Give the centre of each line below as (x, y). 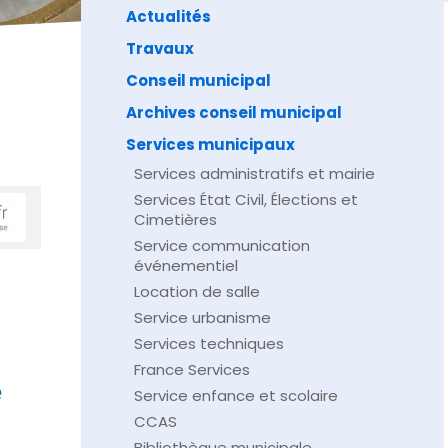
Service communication (221, 245)
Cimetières (175, 219)
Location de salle (196, 291)
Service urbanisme (202, 317)
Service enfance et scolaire (235, 395)
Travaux (159, 48)
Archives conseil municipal (233, 112)
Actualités (168, 16)
